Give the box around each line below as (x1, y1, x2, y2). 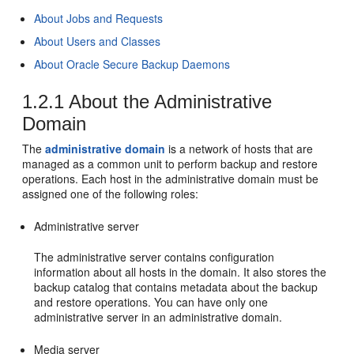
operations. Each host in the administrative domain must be (22, 171, 319, 186)
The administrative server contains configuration (34, 249, 275, 265)
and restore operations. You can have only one (34, 294, 269, 310)
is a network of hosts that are (165, 141, 314, 156)
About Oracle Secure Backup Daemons (34, 56, 231, 72)
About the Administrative (64, 91, 273, 112)
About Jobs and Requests (34, 10, 164, 26)
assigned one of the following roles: (22, 186, 199, 201)
